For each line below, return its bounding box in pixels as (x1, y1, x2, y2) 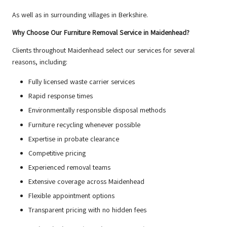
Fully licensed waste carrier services (28, 77, 135, 87)
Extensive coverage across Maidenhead (28, 177, 144, 186)
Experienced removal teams (28, 162, 110, 172)
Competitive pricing (28, 148, 86, 158)
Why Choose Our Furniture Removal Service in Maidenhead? (12, 28, 190, 38)
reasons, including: (12, 57, 67, 67)
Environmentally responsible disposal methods (28, 105, 166, 116)
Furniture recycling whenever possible (28, 120, 140, 130)
